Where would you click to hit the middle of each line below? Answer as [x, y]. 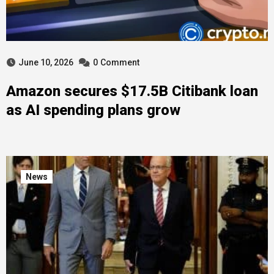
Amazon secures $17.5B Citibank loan [132, 91]
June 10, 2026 [46, 62]
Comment [120, 62]
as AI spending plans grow [93, 110]
